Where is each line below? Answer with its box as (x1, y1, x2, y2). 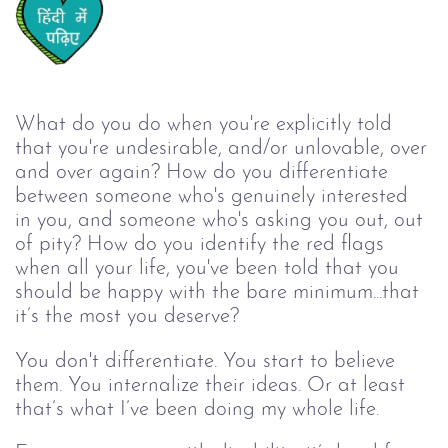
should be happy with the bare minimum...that (15, 282, 425, 303)
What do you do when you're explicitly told (15, 114, 398, 135)
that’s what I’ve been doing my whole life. (15, 398, 379, 420)
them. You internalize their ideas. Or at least (15, 374, 411, 396)
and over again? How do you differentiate (15, 162, 394, 183)
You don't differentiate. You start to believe (15, 350, 401, 372)
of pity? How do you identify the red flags (15, 234, 390, 255)
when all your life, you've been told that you (15, 258, 405, 279)
